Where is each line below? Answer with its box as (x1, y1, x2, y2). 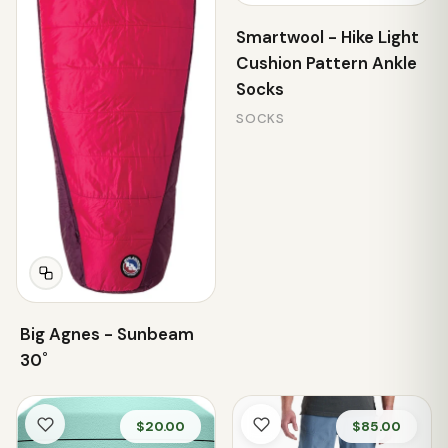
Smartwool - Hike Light (236, 26, 419, 48)
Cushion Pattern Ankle (236, 52, 417, 74)
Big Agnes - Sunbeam (20, 323, 194, 345)
